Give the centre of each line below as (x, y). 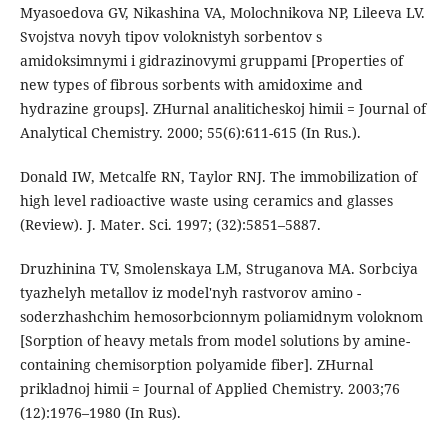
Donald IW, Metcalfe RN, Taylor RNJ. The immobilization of (218, 177)
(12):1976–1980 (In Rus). (100, 413)
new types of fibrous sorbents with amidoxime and (191, 85)
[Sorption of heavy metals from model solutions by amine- (214, 341)
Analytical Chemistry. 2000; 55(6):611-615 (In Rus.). (190, 133)
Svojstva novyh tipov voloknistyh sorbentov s (170, 37)
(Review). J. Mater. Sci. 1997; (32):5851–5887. (170, 225)
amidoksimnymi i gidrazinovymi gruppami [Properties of (211, 61)
